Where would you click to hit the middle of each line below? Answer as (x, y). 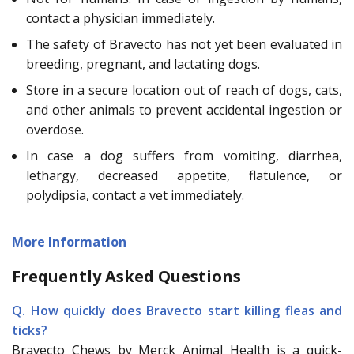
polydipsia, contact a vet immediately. (135, 195)
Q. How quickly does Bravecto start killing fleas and (177, 310)
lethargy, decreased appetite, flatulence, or (184, 175)
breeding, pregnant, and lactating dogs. (143, 64)
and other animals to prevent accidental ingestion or (184, 109)
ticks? (30, 330)
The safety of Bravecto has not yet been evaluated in (184, 44)
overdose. (55, 129)
